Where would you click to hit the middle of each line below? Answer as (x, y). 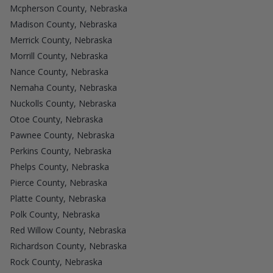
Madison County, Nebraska (63, 24)
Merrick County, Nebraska (61, 40)
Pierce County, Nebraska (58, 182)
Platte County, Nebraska (58, 198)
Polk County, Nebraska (55, 214)
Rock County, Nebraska (56, 261)
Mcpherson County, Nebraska (69, 8)
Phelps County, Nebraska (59, 166)
